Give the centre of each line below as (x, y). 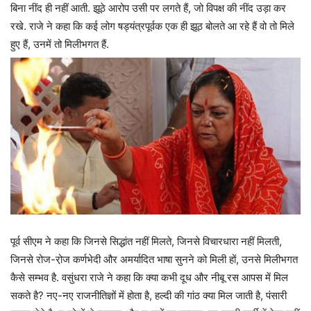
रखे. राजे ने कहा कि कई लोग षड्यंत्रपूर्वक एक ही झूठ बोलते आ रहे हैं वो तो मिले (152, 26)
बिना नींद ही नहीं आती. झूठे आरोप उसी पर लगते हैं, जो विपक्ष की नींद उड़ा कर (148, 8)
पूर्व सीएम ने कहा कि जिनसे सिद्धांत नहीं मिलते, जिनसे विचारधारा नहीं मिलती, (146, 241)
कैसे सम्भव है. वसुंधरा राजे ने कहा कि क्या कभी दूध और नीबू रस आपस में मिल (149, 277)
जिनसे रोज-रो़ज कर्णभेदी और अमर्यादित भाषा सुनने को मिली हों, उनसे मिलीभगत (154, 259)
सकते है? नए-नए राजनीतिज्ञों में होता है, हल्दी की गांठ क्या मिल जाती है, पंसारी (149, 295)
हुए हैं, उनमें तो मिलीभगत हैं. (60, 44)
